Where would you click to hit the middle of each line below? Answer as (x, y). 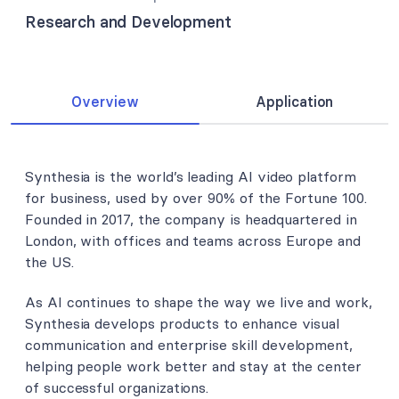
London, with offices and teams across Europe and (193, 240)
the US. (49, 261)
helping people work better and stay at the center (193, 366)
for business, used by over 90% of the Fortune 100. (196, 197)
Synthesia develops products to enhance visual (183, 324)
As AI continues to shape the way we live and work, (199, 302)
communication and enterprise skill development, (189, 345)
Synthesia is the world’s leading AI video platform (191, 176)
